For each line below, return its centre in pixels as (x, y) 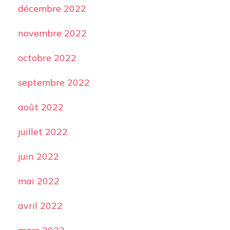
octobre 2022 (47, 58)
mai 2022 (39, 181)
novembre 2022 (52, 33)
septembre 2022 (54, 82)
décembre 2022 (52, 8)
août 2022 (41, 107)
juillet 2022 (43, 132)
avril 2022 (40, 206)
